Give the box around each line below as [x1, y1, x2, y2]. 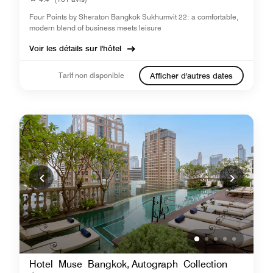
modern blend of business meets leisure [29, 23, 161, 32]
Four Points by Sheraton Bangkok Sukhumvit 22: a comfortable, [29, 12, 238, 21]
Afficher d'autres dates [150, 71, 233, 80]
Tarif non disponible [58, 71, 124, 80]
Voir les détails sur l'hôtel [29, 43, 121, 53]
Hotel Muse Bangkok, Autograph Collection [29, 258, 227, 270]
